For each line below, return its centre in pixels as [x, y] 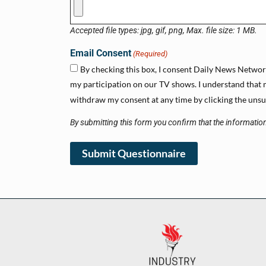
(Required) [151, 54]
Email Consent [101, 53]
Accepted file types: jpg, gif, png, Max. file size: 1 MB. [164, 31]
